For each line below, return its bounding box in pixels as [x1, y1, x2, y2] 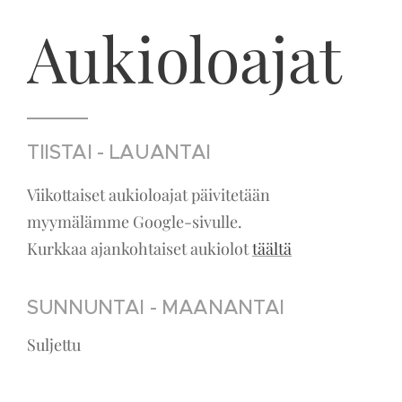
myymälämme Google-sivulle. [27, 211, 242, 232]
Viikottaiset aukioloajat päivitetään [27, 184, 270, 205]
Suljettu [27, 334, 81, 355]
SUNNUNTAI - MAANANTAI [27, 295, 285, 319]
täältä [252, 238, 292, 259]
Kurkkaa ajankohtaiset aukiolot [27, 238, 252, 259]
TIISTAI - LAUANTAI [27, 140, 212, 164]
